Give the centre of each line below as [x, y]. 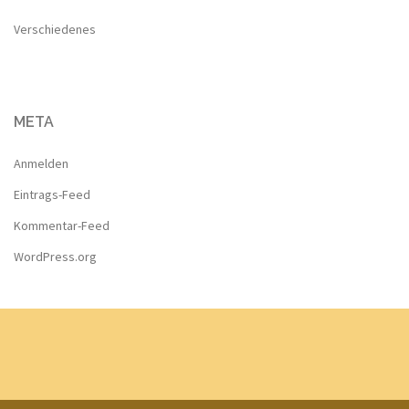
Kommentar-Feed [62, 225]
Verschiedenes [55, 29]
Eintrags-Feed [52, 194]
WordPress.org [55, 256]
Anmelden [41, 163]
